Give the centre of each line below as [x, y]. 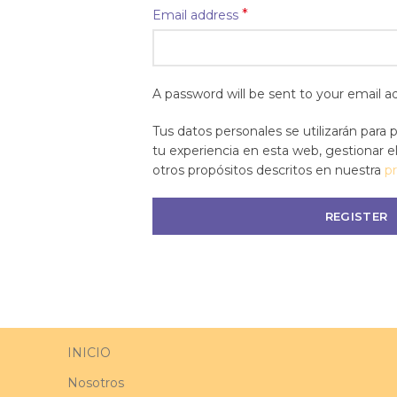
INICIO [89, 353]
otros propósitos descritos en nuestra [269, 170]
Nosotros [96, 383]
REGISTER [356, 216]
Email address [197, 15]
